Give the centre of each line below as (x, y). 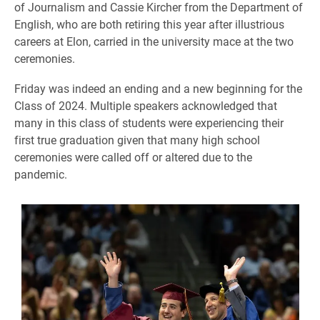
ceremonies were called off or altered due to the (133, 156)
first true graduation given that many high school (137, 139)
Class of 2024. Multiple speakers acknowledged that (146, 105)
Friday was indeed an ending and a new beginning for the (158, 88)
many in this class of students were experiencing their (149, 122)
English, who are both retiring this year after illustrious (149, 24)
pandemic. (41, 174)
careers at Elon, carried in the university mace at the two (154, 41)
